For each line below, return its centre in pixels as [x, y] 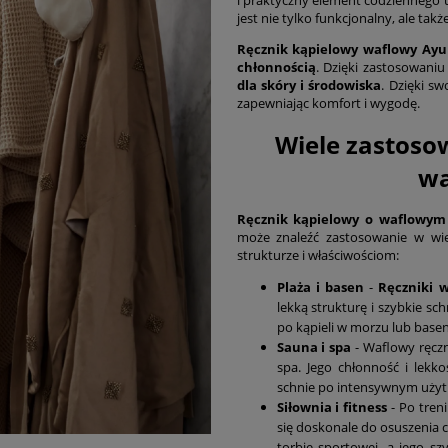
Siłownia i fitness [332, 407]
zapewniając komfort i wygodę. [328, 102]
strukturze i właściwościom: [317, 255]
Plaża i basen [320, 287]
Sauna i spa [314, 347]
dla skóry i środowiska [309, 84]
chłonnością [276, 66]
